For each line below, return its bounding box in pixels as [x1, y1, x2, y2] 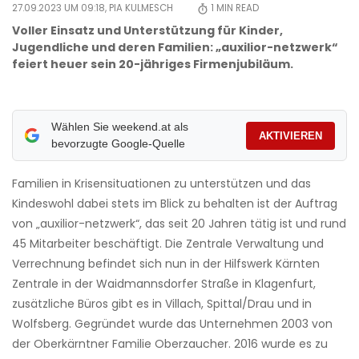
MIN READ [214, 2, 259, 15]
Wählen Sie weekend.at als [50, 120, 188, 134]
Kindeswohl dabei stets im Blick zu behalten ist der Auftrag [12, 196, 337, 212]
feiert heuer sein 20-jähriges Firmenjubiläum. [12, 56, 293, 73]
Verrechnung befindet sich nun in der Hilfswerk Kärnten [12, 256, 320, 272]
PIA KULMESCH [109, 2, 173, 15]
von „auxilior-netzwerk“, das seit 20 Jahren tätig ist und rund [12, 216, 346, 232]
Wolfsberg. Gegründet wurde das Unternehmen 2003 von [12, 316, 333, 333]
